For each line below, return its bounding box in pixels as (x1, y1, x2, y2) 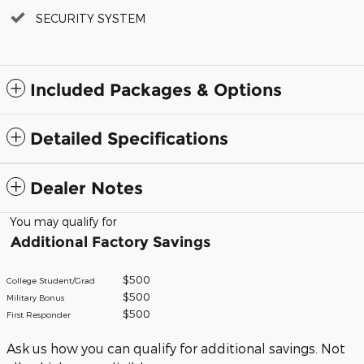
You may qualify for (6, 214, 117, 229)
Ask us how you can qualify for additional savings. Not (6, 340, 345, 357)
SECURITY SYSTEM (36, 11, 145, 26)
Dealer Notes (30, 178, 143, 199)
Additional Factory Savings (6, 233, 210, 252)
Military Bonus (6, 292, 64, 303)
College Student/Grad (6, 275, 95, 286)
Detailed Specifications (30, 128, 228, 149)
